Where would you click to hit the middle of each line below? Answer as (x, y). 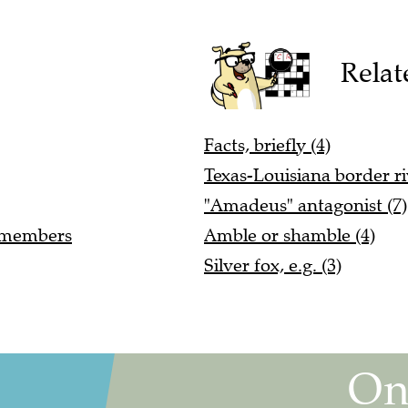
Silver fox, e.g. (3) (273, 266)
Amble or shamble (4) (290, 236)
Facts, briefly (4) (267, 146)
